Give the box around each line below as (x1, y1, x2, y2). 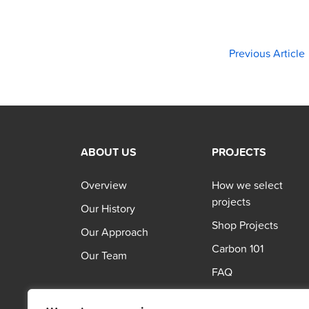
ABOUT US (81, 143, 137, 160)
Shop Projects (212, 217, 278, 233)
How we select (212, 177, 283, 193)
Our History (81, 200, 135, 217)
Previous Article (229, 44, 305, 61)
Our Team (81, 247, 127, 263)
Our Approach (81, 223, 148, 240)
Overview (81, 177, 127, 193)
